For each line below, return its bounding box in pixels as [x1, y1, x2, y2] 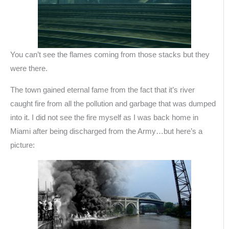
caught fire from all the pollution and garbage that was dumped [10, 100, 216, 108]
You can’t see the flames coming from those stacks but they [10, 51, 210, 59]
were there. [10, 64, 48, 73]
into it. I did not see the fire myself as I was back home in [10, 113, 198, 122]
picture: [10, 141, 35, 150]
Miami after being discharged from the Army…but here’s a [10, 127, 202, 136]
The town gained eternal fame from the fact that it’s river [10, 86, 195, 95]
